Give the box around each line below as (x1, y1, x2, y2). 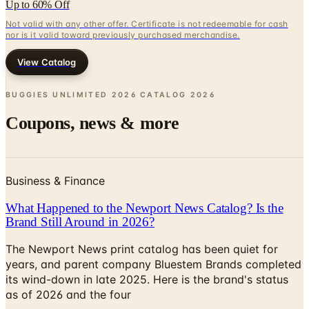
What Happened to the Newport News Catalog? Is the (6, 168, 283, 183)
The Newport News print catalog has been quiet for (6, 210, 278, 224)
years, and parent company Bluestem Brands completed (6, 225, 301, 239)
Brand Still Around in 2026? (6, 181, 154, 197)
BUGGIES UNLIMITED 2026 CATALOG (6, 57, 187, 67)
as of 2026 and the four (6, 255, 131, 270)
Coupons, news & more (6, 81, 179, 101)
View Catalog (17, 23, 77, 35)
